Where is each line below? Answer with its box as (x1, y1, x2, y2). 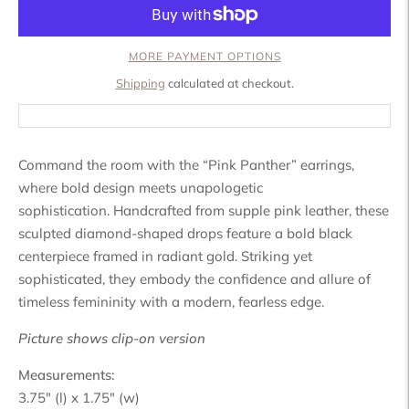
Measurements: (18, 365, 115, 383)
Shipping (115, 75, 165, 90)
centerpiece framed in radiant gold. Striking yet (18, 246, 312, 265)
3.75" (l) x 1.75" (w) (18, 388, 140, 406)
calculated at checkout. (164, 75, 294, 90)
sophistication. (18, 201, 113, 219)
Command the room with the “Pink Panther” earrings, (18, 155, 354, 173)
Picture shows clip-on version (18, 329, 205, 347)
